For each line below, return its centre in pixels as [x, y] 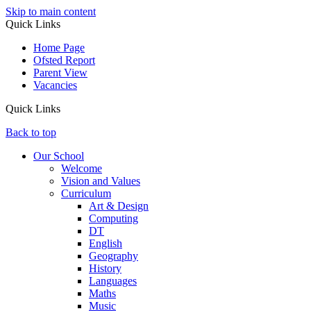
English [106, 243]
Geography [114, 256]
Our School [59, 156]
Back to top [31, 132]
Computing [114, 218]
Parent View [60, 73]
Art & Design [119, 206]
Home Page [59, 48]
